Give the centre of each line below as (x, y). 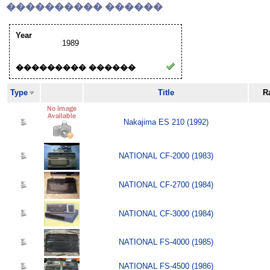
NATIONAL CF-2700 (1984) (166, 185)
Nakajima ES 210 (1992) (166, 122)
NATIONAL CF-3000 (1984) (166, 214)
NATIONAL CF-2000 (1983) (166, 156)
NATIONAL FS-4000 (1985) (166, 242)
